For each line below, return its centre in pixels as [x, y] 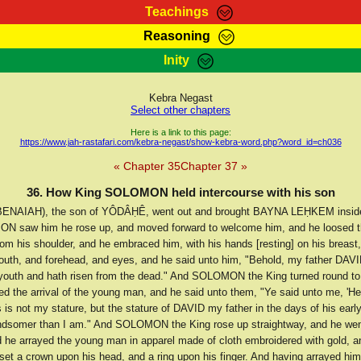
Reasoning [176, 36]
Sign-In [58, 96]
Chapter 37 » [214, 166]
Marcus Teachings [119, 48]
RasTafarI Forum [119, 72]
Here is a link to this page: [180, 132]
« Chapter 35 [147, 166]
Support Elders [303, 96]
